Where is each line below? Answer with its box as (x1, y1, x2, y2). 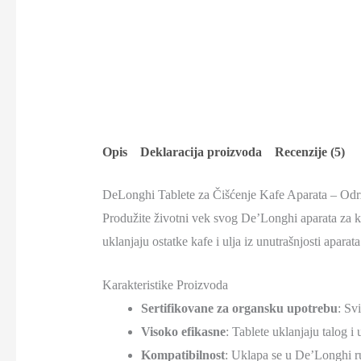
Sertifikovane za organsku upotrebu (140, 301, 338, 316)
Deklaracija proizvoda (139, 144, 262, 159)
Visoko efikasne (140, 325, 226, 339)
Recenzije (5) (274, 144, 345, 159)
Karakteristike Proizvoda (102, 278, 228, 293)
